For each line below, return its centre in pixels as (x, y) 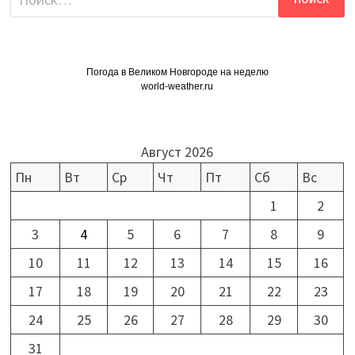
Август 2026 (177, 151)
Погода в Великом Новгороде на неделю (177, 72)
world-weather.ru (177, 86)
